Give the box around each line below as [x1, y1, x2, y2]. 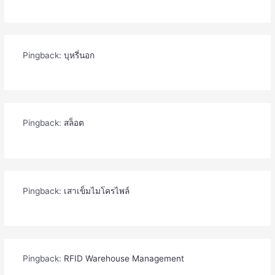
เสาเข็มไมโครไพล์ [63, 185, 130, 196]
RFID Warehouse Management [63, 254, 184, 264]
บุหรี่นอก [63, 50, 95, 60]
